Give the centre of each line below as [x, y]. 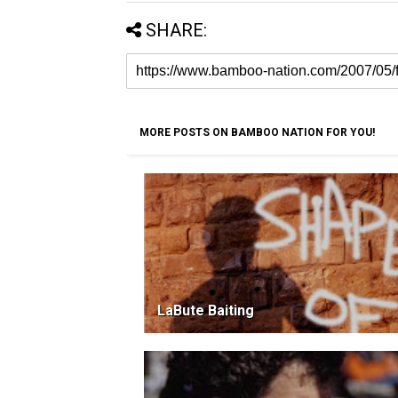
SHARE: [176, 31]
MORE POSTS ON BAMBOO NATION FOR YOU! [257, 133]
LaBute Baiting [206, 311]
